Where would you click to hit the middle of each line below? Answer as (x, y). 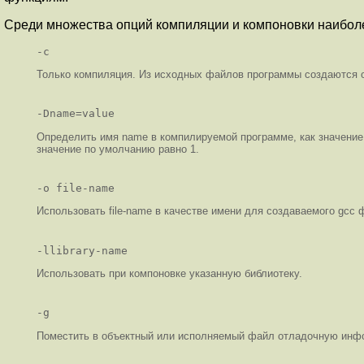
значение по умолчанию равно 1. (118, 149)
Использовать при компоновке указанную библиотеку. (169, 274)
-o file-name (76, 188)
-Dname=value (76, 114)
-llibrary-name (82, 250)
